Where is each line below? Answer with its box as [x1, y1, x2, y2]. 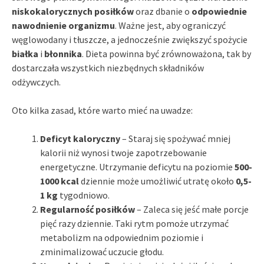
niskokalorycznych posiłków [12, 5, 134, 17]
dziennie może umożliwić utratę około [79, 174, 236, 187]
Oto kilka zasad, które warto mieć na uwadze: [12, 104, 193, 116]
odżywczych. [12, 75, 61, 88]
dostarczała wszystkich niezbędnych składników [12, 61, 204, 74]
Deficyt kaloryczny [40, 132, 120, 144]
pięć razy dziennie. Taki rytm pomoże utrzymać [40, 217, 229, 229]
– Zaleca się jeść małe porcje [135, 203, 249, 215]
